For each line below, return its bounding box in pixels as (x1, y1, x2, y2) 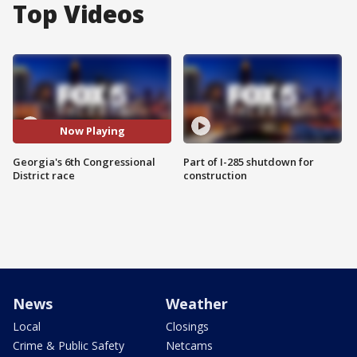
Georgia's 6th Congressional (13, 154, 155, 169)
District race (13, 167, 75, 182)
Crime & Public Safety (13, 337, 124, 353)
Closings (166, 318, 209, 334)
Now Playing (59, 124, 125, 139)
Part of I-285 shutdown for (183, 154, 314, 169)
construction (183, 167, 247, 182)
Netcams (166, 337, 213, 353)
